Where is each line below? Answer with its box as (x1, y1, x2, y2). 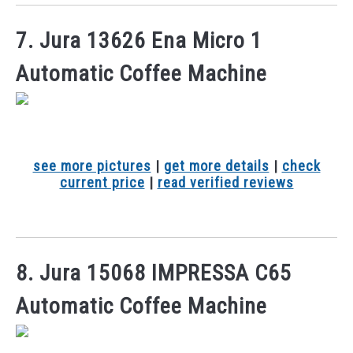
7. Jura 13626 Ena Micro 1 (16, 27, 262, 54)
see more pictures (32, 157, 151, 174)
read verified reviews (157, 173, 294, 191)
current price (59, 173, 145, 191)
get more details (163, 157, 269, 174)
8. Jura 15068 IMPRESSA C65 (16, 260, 292, 287)
